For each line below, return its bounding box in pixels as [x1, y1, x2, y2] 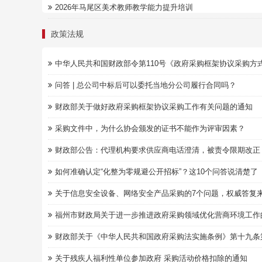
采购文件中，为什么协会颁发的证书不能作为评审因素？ [55, 124, 245, 133]
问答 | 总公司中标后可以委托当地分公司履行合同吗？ [55, 81, 236, 89]
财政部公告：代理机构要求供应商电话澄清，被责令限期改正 [55, 146, 260, 154]
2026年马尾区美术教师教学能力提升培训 [55, 3, 193, 12]
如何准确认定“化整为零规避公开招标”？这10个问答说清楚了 [55, 167, 258, 176]
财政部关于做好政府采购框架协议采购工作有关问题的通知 [55, 102, 253, 111]
